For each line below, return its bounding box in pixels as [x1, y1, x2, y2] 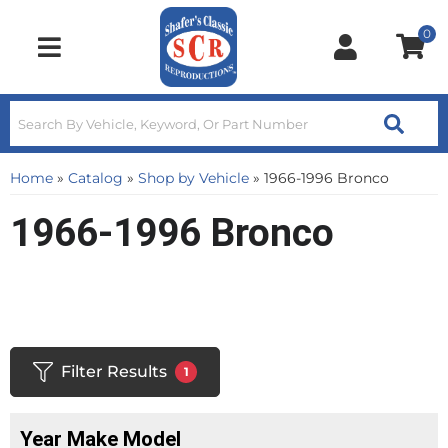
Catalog [68, 169, 123, 187]
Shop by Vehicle [138, 169, 249, 187]
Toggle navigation [48, 51, 140, 65]
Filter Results [61, 362, 167, 381]
